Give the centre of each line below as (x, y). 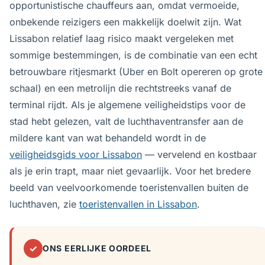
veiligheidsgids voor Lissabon (76, 154)
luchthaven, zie (44, 204)
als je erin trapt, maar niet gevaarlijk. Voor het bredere (130, 171)
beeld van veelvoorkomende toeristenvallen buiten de (129, 188)
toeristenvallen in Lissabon (138, 204)
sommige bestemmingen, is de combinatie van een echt (133, 55)
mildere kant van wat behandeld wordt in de (108, 138)
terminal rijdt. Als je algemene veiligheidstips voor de (127, 105)
